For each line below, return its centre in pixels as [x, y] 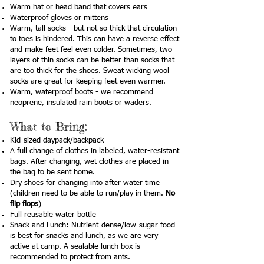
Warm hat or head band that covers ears [79, 7]
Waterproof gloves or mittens [59, 18]
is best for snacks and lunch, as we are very [84, 236]
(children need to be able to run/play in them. [88, 194]
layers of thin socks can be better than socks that [92, 60]
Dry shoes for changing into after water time [85, 183]
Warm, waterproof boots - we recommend [82, 92]
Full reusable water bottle [53, 215]
